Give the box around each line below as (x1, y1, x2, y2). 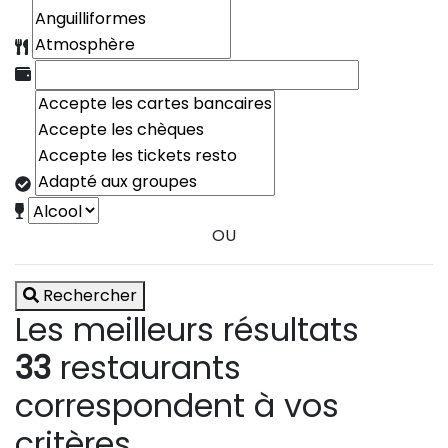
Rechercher (43, 283, 137, 307)
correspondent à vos (15, 382, 339, 428)
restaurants (51, 344, 241, 390)
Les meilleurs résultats (15, 306, 359, 352)
